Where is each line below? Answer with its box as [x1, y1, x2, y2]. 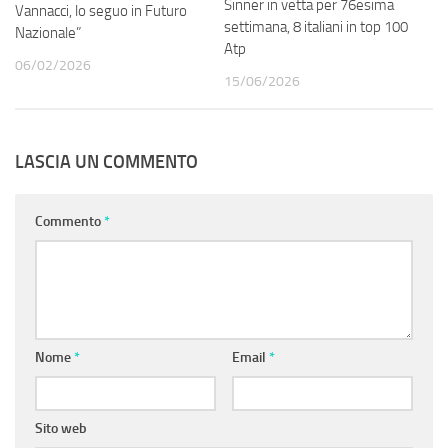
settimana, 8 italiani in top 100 [224, 17, 408, 36]
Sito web [35, 420, 87, 438]
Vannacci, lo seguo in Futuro [15, 2, 187, 21]
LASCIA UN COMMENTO [15, 151, 198, 174]
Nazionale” [15, 24, 81, 43]
